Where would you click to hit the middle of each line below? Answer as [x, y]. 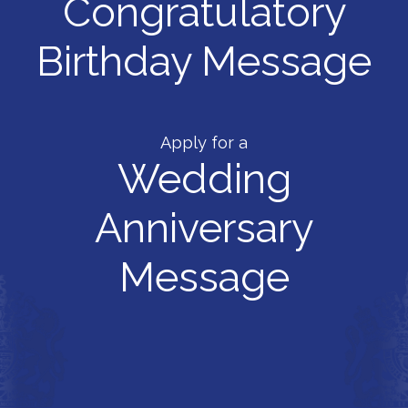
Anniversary [204, 229]
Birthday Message [204, 62]
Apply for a [204, 143]
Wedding [204, 179]
